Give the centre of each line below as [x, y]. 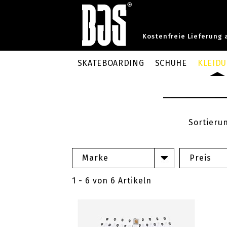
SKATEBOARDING [111, 63]
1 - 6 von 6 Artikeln [112, 181]
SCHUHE [171, 63]
